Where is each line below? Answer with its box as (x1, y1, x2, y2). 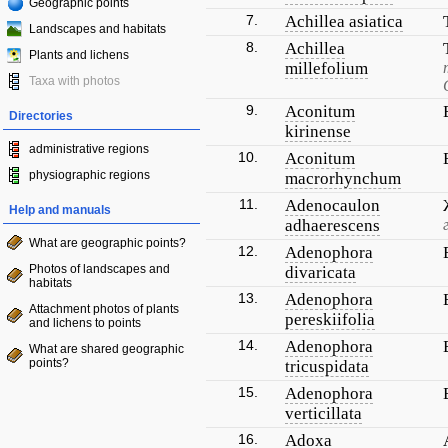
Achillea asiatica (285, 12, 403, 31)
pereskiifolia (285, 310, 375, 329)
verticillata (285, 404, 362, 423)
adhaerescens (285, 216, 380, 235)
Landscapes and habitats (29, 22, 166, 36)
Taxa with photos (29, 74, 120, 88)
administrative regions (29, 142, 149, 156)
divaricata (285, 263, 356, 282)
